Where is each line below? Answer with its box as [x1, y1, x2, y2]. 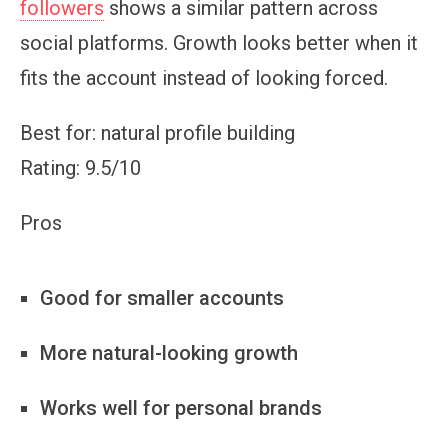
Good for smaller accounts [40, 285, 284, 310]
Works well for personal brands [40, 395, 322, 420]
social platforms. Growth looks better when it [20, 30, 418, 55]
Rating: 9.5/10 [20, 155, 141, 180]
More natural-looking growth [40, 340, 298, 365]
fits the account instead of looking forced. [20, 65, 388, 90]
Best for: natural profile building [20, 120, 295, 145]
